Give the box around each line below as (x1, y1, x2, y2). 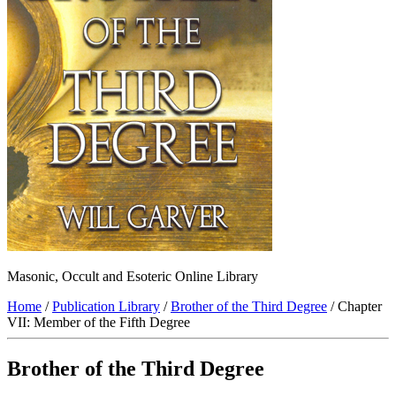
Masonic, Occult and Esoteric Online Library (7, 269, 258, 285)
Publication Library (52, 299, 160, 315)
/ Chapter (327, 299, 382, 315)
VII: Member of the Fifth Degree (7, 315, 190, 331)
